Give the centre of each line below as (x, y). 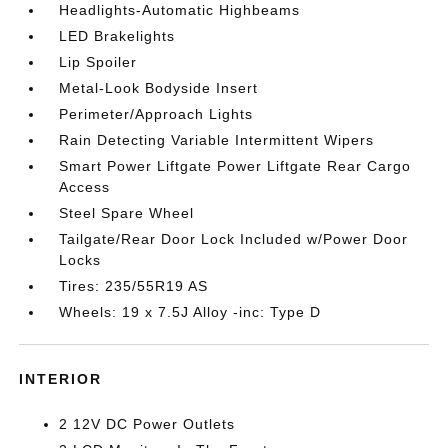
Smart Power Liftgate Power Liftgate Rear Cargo (235, 166)
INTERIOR (61, 379)
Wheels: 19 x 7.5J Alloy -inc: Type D (190, 312)
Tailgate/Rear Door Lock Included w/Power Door (234, 239)
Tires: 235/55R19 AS (134, 286)
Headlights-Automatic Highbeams (180, 10)
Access (85, 187)
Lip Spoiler (98, 62)
